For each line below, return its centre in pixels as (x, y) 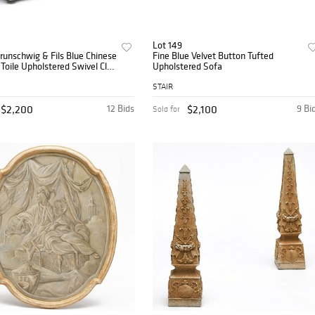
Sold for (167, 109)
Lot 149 (168, 45)
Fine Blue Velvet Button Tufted (213, 56)
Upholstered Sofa (188, 66)
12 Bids (121, 109)
